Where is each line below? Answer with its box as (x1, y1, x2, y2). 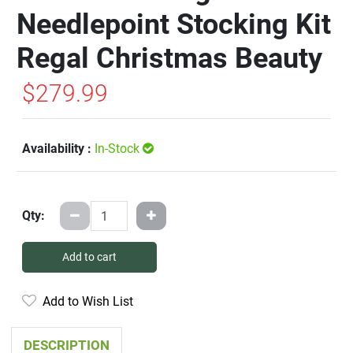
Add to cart (62, 251, 117, 264)
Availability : (22, 141, 95, 157)
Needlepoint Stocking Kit (17, 8, 331, 42)
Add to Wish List (36, 294, 133, 310)
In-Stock (95, 141, 143, 157)
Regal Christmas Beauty (17, 42, 322, 76)
